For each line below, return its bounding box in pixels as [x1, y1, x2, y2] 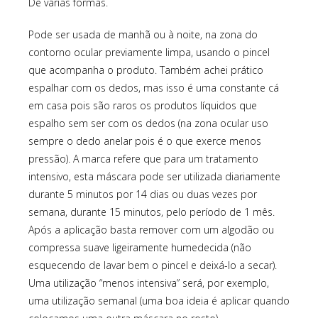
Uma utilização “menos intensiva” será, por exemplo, [28, 276, 269, 290]
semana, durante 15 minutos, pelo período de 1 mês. [28, 205, 275, 219]
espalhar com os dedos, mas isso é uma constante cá [28, 81, 279, 95]
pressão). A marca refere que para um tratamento [28, 152, 258, 166]
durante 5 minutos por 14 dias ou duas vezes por [28, 187, 257, 202]
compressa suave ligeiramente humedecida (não [28, 241, 251, 255]
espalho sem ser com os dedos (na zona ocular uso [28, 116, 268, 131]
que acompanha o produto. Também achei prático [28, 63, 263, 77]
